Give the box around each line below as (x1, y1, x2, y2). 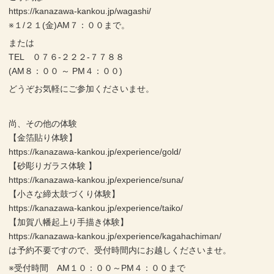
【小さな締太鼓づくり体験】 (9, 189, 120, 199)
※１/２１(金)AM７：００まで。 (9, 20, 130, 31)
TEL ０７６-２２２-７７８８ (9, 51, 125, 62)
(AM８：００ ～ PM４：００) (9, 65, 123, 76)
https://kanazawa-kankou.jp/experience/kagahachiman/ (9, 231, 222, 242)
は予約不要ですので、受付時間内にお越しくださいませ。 (9, 245, 232, 256)
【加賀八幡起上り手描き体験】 (9, 217, 129, 228)
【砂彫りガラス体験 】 (9, 161, 97, 171)
